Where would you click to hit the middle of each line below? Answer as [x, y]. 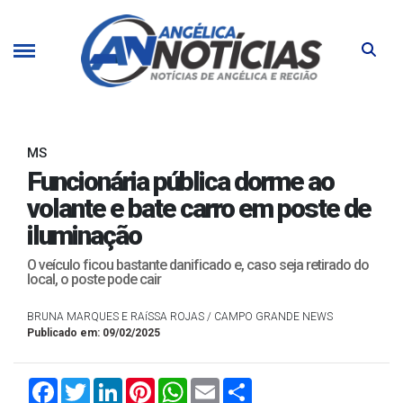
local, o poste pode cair [94, 279]
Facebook [89, 384]
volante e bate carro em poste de [199, 208]
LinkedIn [149, 384]
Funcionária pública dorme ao [180, 181]
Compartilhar [291, 384]
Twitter [112, 384]
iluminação [84, 235]
